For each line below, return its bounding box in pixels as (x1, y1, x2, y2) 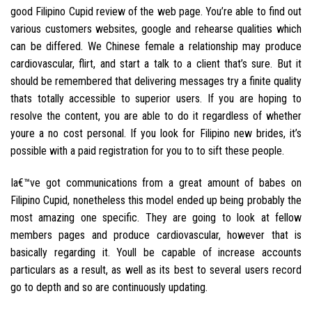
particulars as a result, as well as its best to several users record (10, 263, 302, 276)
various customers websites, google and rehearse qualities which (10, 22, 302, 36)
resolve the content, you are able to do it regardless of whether (10, 109, 302, 123)
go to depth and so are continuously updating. (10, 280, 208, 294)
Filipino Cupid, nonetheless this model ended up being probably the (10, 193, 302, 207)
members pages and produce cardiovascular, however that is (10, 228, 302, 242)
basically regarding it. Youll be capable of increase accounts (10, 245, 302, 259)
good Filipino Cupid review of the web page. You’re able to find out (10, 4, 302, 18)
